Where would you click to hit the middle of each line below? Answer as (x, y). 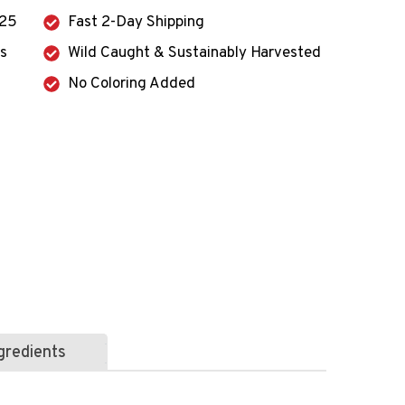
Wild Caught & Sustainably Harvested (194, 53)
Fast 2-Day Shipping (136, 22)
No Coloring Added (132, 84)
